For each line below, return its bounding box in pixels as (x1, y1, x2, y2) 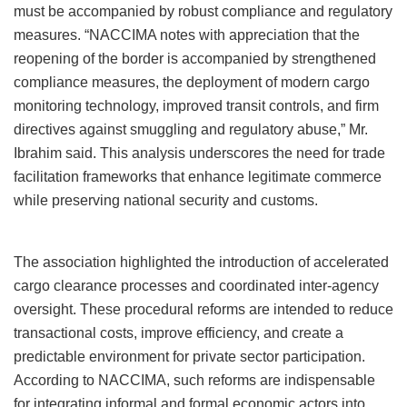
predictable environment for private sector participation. (14, 349, 365, 365)
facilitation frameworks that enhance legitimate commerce (14, 169, 382, 185)
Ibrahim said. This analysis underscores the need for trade (14, 145, 385, 162)
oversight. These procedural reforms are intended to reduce (14, 302, 393, 318)
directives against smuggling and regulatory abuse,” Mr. (14, 122, 368, 138)
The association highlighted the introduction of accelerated (14, 254, 389, 271)
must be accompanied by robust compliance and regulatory (14, 4, 392, 20)
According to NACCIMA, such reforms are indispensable (14, 372, 375, 389)
